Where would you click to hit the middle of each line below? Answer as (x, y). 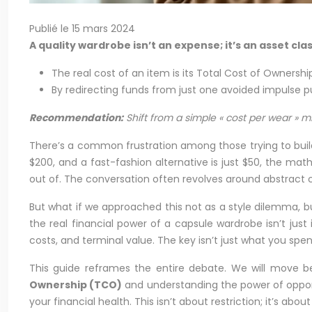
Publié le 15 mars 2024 (82, 29)
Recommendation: (76, 118)
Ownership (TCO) (76, 285)
